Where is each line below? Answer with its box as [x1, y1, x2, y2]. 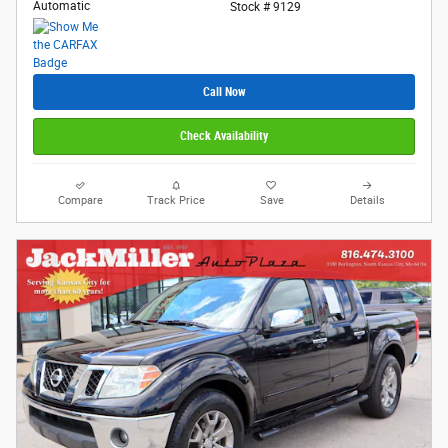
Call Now [202, 84, 246, 99]
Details [349, 193, 385, 207]
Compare [58, 193, 104, 207]
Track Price [147, 193, 206, 207]
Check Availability [180, 129, 268, 144]
